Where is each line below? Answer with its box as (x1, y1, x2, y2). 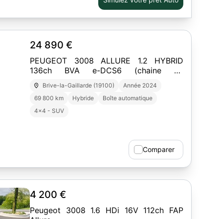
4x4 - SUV (34, 107, 64, 114)
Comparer (143, 145, 175, 153)
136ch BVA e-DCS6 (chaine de (30, 66, 183, 75)
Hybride (72, 94, 94, 102)
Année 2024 (123, 82, 157, 89)
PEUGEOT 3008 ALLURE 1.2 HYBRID (30, 56, 183, 66)
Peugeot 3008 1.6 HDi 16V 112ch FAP (30, 205, 183, 215)
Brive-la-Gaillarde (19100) (43, 82, 115, 89)
